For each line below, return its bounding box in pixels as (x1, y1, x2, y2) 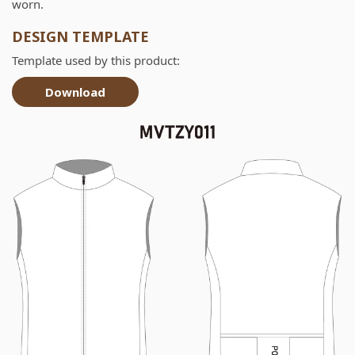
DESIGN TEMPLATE (12, 26, 149, 46)
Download (45, 83, 105, 100)
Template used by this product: (12, 52, 180, 68)
